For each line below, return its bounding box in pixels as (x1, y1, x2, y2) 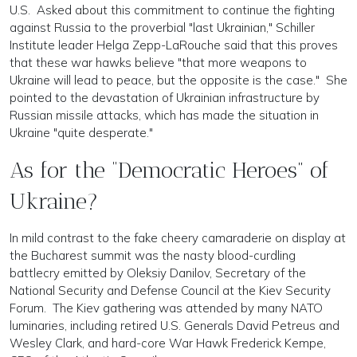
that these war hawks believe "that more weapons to (10, 54, 307, 70)
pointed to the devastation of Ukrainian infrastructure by (10, 89, 320, 105)
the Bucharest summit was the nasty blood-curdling (10, 247, 296, 263)
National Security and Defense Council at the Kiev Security (10, 282, 331, 298)
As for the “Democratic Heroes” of (10, 156, 329, 183)
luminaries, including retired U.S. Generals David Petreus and (10, 317, 339, 333)
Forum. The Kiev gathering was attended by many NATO (10, 300, 323, 316)
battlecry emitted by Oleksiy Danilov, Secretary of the (10, 265, 306, 280)
